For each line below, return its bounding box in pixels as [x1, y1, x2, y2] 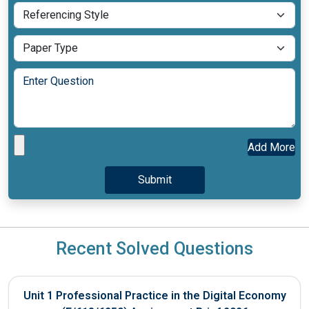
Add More [247, 141, 295, 154]
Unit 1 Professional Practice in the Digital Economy [23, 288, 286, 302]
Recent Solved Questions [56, 238, 253, 259]
